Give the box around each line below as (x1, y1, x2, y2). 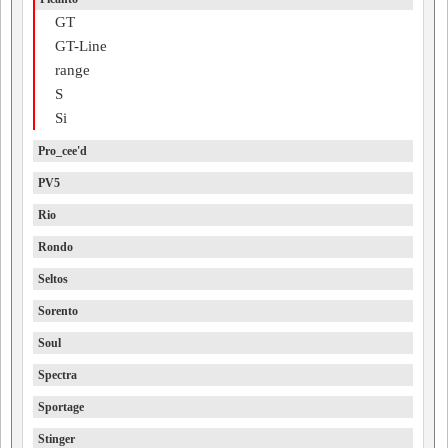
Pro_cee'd (38, 144, 87, 158)
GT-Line (55, 38, 107, 54)
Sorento (38, 304, 78, 318)
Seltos (38, 272, 68, 286)
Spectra (38, 368, 77, 382)
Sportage (38, 400, 84, 414)
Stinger (38, 432, 75, 446)
